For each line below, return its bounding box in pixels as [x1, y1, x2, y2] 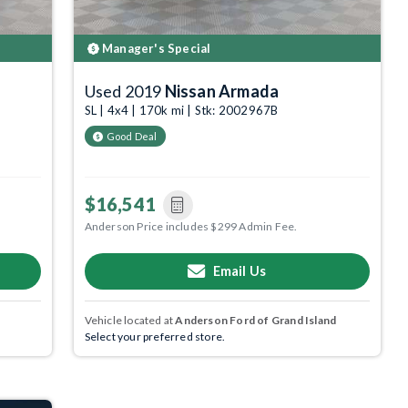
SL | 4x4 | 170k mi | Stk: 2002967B [84, 102, 279, 117]
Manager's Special [98, 40, 211, 56]
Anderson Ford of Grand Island [175, 312, 337, 327]
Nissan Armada [164, 80, 280, 101]
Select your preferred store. [84, 329, 226, 343]
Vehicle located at [84, 312, 176, 327]
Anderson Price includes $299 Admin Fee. [84, 219, 298, 233]
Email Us [212, 263, 267, 280]
